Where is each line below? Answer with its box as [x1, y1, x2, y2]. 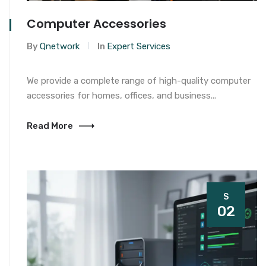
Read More [27, 121, 73, 131]
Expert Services [107, 41, 170, 52]
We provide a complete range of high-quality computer [27, 75, 251, 86]
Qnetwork [40, 41, 80, 52]
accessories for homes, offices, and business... [27, 90, 216, 101]
